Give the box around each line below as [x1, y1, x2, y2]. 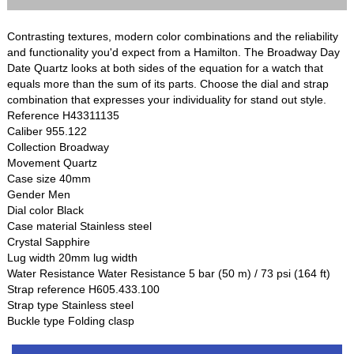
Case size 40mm [7, 172, 92, 186]
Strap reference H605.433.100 [7, 283, 160, 296]
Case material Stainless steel [7, 220, 153, 233]
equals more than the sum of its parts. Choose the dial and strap [7, 77, 330, 91]
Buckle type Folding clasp [7, 314, 135, 328]
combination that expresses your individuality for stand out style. [7, 93, 327, 107]
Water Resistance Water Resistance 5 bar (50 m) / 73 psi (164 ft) [7, 267, 331, 281]
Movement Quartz [7, 156, 98, 170]
